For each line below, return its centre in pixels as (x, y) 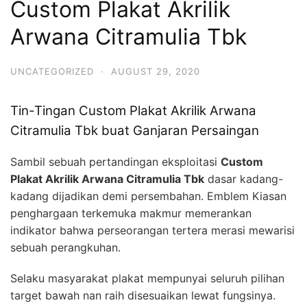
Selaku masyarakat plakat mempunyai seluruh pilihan (147, 279)
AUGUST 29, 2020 (156, 71)
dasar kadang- (244, 179)
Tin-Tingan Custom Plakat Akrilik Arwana (133, 111)
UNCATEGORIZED (52, 71)
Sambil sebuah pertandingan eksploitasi (115, 162)
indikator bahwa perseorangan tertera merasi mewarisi (152, 231)
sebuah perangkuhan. (65, 248)
